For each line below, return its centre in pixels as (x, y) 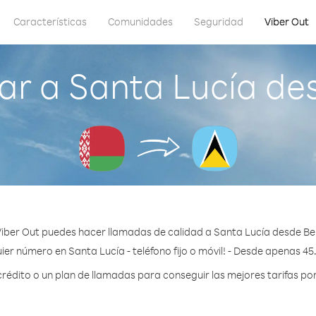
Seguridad (219, 22)
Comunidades (140, 22)
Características (50, 22)
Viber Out (287, 22)
